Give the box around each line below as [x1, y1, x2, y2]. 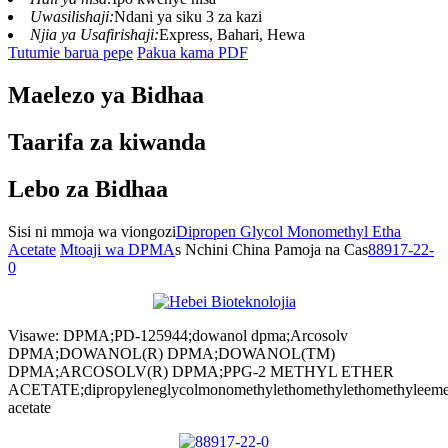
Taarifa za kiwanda [8, 129, 206, 156]
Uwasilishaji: [30, 8, 114, 26]
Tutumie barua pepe [8, 44, 133, 62]
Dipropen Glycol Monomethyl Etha [176, 222, 401, 240]
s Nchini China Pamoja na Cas [175, 240, 368, 258]
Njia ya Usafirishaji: [30, 26, 159, 44]
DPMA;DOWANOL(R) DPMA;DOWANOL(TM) [8, 344, 335, 362]
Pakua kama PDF [137, 44, 248, 62]
